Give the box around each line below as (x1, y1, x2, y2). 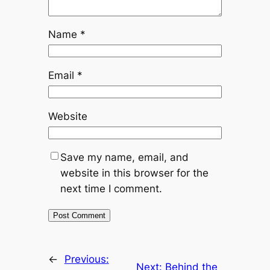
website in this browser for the (60, 166, 209, 179)
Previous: (64, 253, 109, 265)
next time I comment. (60, 182, 162, 195)
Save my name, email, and (60, 151, 189, 163)
